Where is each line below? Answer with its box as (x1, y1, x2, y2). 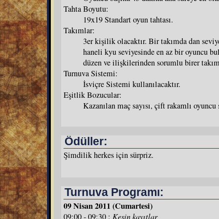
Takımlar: (64, 24, 95, 36)
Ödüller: (65, 135, 108, 148)
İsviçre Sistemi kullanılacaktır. (83, 78, 180, 89)
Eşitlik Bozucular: (64, 89, 122, 100)
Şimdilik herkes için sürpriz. (64, 149, 153, 160)
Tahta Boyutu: (64, 3, 109, 14)
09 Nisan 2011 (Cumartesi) (64, 199, 153, 212)
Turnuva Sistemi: (64, 67, 118, 79)
